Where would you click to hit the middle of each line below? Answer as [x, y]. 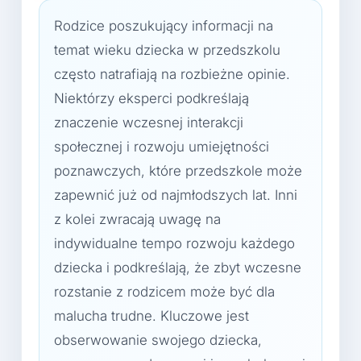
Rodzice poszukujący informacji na [164, 26]
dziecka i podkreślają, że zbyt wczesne [178, 268]
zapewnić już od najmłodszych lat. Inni [176, 195]
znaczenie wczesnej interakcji [149, 122]
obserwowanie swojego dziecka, [158, 340]
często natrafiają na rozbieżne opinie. [172, 74]
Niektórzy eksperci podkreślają [151, 98]
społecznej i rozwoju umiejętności [162, 147]
